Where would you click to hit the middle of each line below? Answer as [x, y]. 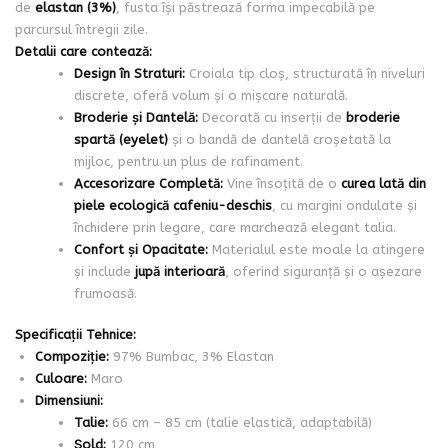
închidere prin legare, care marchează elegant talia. [234, 227]
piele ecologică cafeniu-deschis [172, 205]
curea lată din [383, 183]
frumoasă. [105, 293]
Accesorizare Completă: [148, 183]
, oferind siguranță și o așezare [323, 271]
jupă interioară [179, 271]
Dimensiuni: [68, 401]
